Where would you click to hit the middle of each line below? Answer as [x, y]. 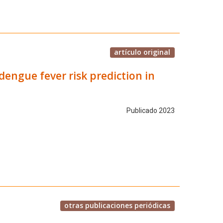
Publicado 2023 [150, 111]
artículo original [142, 52]
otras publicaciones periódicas [117, 205]
